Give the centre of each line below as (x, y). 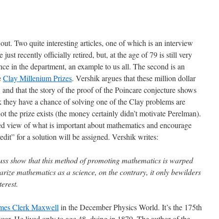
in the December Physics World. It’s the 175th (130, 207)
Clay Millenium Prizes (37, 78)
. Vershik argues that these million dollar (134, 78)
